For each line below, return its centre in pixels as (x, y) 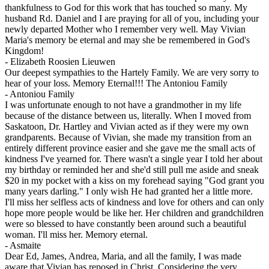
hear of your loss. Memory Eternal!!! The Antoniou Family (116, 83)
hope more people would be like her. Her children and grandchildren (134, 213)
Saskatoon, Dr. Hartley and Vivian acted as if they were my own (127, 127)
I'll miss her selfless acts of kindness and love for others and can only (134, 202)
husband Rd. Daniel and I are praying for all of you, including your (132, 19)
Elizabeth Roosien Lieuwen (63, 62)
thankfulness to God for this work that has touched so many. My (126, 8)
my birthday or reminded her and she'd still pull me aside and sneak (132, 170)
